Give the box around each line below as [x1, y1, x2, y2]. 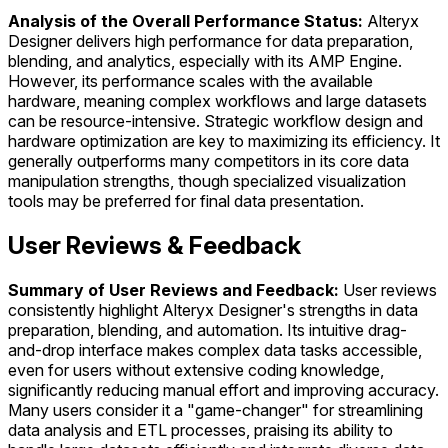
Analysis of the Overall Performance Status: [8, 11, 363, 32]
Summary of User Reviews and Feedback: [8, 280, 339, 300]
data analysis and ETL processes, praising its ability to [8, 420, 393, 440]
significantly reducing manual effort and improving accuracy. [8, 380, 439, 400]
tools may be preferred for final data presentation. [8, 191, 364, 212]
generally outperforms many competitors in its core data [8, 151, 409, 172]
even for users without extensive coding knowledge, [8, 360, 384, 380]
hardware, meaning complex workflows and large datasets [8, 91, 427, 112]
